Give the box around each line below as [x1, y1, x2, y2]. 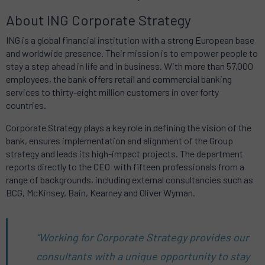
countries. [6, 99, 46, 111]
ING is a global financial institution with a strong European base [6, 34, 254, 46]
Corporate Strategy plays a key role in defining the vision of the [6, 122, 251, 134]
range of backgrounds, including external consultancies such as [6, 174, 253, 186]
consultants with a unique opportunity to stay [36, 250, 250, 263]
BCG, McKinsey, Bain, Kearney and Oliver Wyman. [6, 187, 195, 199]
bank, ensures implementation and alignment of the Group [6, 135, 233, 147]
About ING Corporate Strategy [6, 11, 191, 29]
